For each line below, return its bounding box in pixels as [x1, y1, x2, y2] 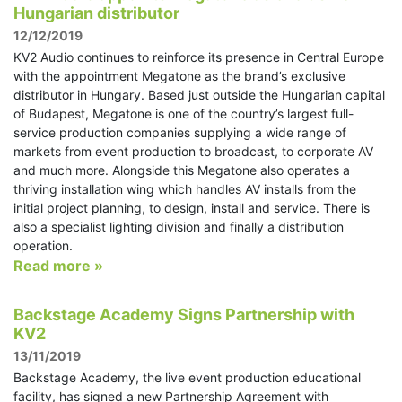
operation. [13, 237, 73, 253]
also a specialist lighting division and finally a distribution [13, 218, 344, 234]
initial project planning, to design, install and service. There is [13, 199, 370, 215]
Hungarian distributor [13, 3, 179, 22]
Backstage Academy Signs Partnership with [13, 304, 354, 324]
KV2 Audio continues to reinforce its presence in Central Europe [13, 48, 384, 65]
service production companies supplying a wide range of [13, 124, 346, 140]
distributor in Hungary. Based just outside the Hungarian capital [13, 86, 385, 102]
